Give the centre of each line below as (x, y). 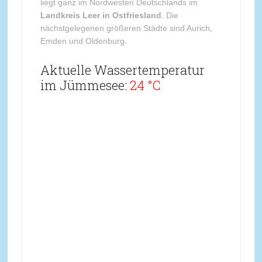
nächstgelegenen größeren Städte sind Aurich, (126, 28)
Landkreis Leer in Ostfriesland (101, 15)
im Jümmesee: (85, 85)
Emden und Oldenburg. (83, 41)
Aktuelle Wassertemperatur (122, 70)
